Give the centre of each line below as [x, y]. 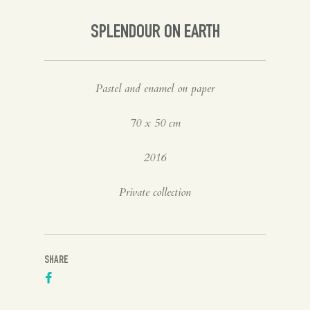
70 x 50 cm [155, 123]
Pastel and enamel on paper [155, 88]
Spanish [78, 15]
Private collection [155, 192]
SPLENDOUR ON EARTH [155, 33]
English [76, 57]
